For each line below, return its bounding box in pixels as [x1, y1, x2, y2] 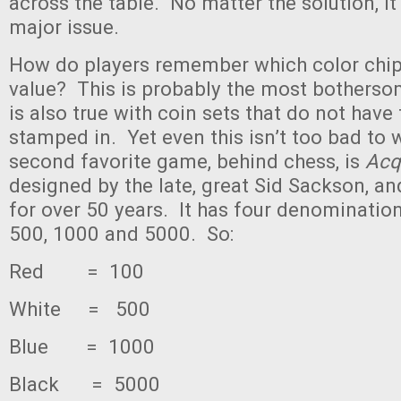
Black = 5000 [9, 372, 160, 396]
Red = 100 [9, 260, 144, 283]
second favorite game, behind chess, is [9, 149, 365, 173]
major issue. [9, 15, 119, 38]
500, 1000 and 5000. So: [9, 222, 234, 245]
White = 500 [9, 297, 150, 320]
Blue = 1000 [9, 335, 155, 358]
